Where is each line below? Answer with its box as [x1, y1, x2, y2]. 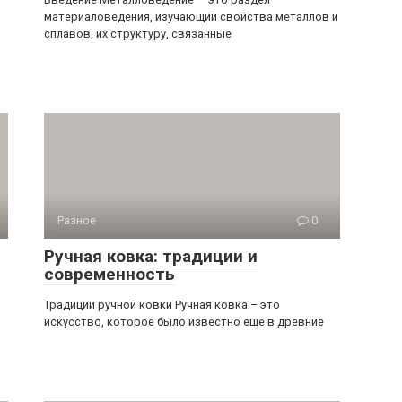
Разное [57, 214, 96, 227]
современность [44, 264, 175, 284]
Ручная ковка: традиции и [44, 246, 258, 267]
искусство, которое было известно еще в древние [44, 315, 324, 328]
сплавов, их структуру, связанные [44, 27, 232, 40]
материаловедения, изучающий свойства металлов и [44, 10, 338, 23]
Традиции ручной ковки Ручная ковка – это [44, 298, 280, 311]
